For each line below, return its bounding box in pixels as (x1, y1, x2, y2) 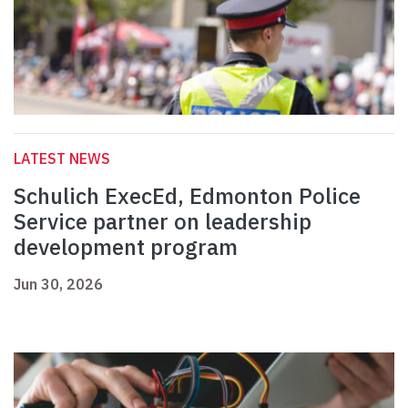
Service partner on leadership (14, 207, 311, 237)
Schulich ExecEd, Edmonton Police (14, 181, 361, 211)
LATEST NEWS (14, 149, 110, 168)
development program (14, 232, 238, 262)
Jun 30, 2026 (14, 275, 103, 294)
